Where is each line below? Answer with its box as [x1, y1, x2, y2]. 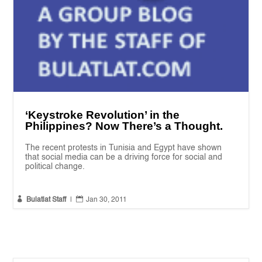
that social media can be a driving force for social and [25, 153, 223, 161]
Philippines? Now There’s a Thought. [25, 119, 223, 132]
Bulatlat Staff [26, 196, 67, 204]
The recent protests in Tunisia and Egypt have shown [25, 143, 222, 152]
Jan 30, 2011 [86, 196, 127, 204]
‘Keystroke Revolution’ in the [25, 108, 180, 121]
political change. [25, 162, 85, 171]
